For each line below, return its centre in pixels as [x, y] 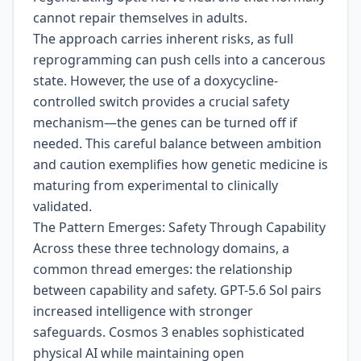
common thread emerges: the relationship [163, 269]
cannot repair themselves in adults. [140, 18]
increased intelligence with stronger [143, 311]
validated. [62, 206]
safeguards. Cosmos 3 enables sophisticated [169, 332]
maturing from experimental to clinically [156, 185]
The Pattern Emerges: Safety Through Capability [179, 227]
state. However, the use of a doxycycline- [156, 81]
